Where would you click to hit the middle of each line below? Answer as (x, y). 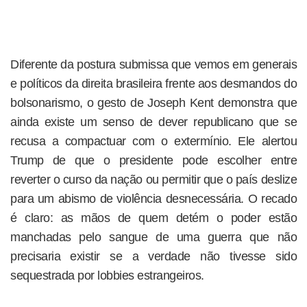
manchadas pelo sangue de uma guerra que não (153, 237)
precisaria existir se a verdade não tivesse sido (153, 257)
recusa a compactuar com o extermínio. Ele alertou (153, 142)
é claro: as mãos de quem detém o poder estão (153, 218)
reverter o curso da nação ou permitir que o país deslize (153, 180)
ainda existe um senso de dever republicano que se (153, 122)
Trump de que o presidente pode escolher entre (153, 161)
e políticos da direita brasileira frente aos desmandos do (153, 84)
